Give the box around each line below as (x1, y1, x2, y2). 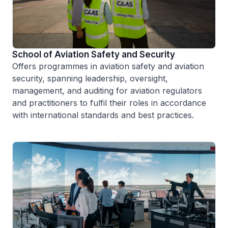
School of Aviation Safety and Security (12, 49, 175, 60)
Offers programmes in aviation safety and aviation (12, 61, 204, 72)
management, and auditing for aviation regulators (12, 85, 202, 96)
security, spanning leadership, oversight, (12, 73, 168, 84)
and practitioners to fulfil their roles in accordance (12, 98, 206, 108)
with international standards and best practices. (12, 110, 194, 121)
